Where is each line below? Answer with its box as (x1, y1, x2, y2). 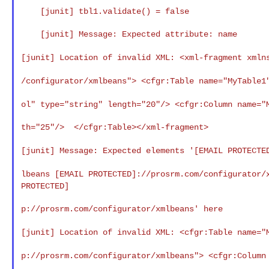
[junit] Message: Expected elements (20, 145, 189, 156)
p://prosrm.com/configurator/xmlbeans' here (20, 204, 223, 214)
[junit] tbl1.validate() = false (20, 6, 40, 16)
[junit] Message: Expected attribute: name (20, 29, 40, 39)
